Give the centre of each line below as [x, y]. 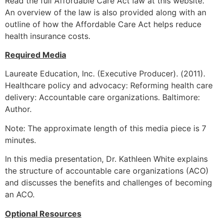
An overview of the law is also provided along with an [106, 12]
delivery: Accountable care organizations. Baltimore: [102, 97]
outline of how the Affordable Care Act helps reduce [103, 24]
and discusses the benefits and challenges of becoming [109, 183]
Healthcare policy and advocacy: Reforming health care [109, 86]
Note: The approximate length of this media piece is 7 [106, 128]
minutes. [20, 140]
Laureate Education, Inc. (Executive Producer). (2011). [105, 74]
